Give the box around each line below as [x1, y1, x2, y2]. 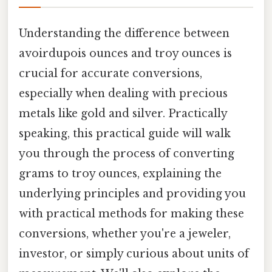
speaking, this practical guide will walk [19, 126, 231, 140]
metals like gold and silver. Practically [19, 106, 227, 120]
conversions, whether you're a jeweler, [19, 226, 231, 240]
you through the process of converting [19, 146, 234, 160]
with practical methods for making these [19, 206, 244, 220]
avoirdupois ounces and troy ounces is [19, 46, 232, 60]
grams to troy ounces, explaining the [19, 166, 222, 180]
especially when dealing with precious [19, 86, 228, 100]
